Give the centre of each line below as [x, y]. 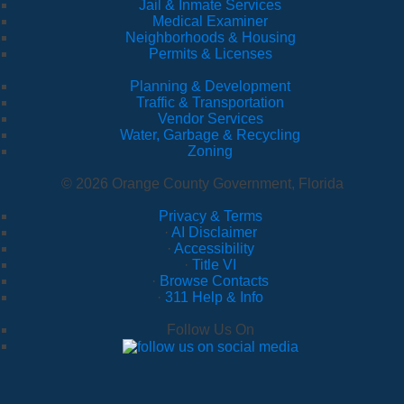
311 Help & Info [214, 298]
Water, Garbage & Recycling [210, 135]
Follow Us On [210, 330]
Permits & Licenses [210, 54]
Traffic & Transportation [210, 103]
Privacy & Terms [210, 216]
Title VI [214, 265]
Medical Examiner [210, 22]
